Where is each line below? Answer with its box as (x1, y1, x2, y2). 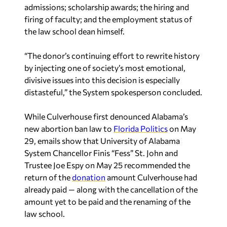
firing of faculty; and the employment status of (24, 14, 192, 24)
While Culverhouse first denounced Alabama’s (24, 111, 188, 121)
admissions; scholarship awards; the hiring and (24, 2, 189, 12)
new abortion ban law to (24, 124, 113, 133)
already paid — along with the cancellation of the (24, 184, 198, 194)
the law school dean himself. (24, 26, 125, 36)
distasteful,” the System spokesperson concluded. (24, 87, 202, 97)
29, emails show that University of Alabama (24, 136, 180, 145)
